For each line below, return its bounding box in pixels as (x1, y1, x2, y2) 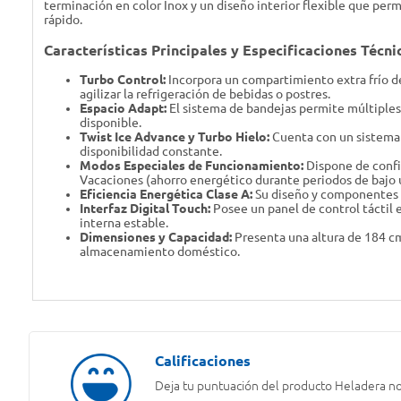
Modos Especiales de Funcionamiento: (80, 158, 303, 174)
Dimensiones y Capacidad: (80, 230, 232, 245)
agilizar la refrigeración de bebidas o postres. (80, 87, 330, 102)
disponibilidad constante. (80, 144, 222, 159)
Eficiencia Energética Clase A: (80, 187, 252, 202)
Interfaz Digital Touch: (80, 201, 210, 217)
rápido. (44, 13, 82, 28)
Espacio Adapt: (80, 101, 166, 116)
